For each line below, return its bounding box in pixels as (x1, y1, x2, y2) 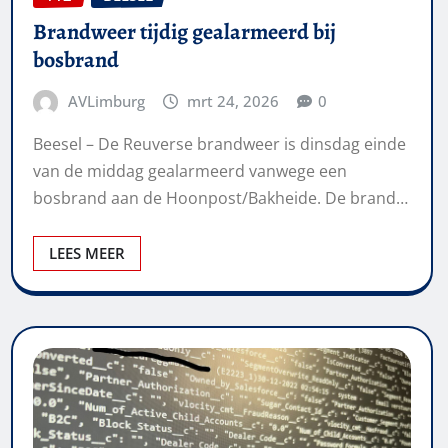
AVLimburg (67, 90, 145, 111)
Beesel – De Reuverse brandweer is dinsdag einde (33, 133, 406, 156)
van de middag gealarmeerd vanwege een (33, 160, 347, 183)
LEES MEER (49, 243, 125, 264)
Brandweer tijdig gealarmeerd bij (33, 16, 336, 47)
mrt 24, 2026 (187, 90, 280, 111)
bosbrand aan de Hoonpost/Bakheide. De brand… (33, 187, 408, 210)
